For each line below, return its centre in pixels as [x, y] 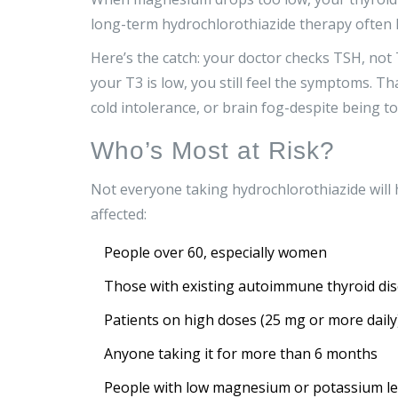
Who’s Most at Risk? [213, 151]
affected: [119, 215]
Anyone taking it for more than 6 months [241, 354]
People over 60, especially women [215, 253]
